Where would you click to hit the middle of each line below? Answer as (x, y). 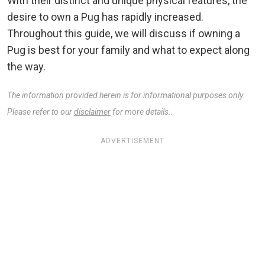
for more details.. (142, 112)
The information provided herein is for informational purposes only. (126, 96)
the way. (26, 67)
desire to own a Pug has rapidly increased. (105, 17)
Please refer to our (41, 112)
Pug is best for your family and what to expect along (128, 50)
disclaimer (92, 112)
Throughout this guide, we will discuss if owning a (124, 34)
